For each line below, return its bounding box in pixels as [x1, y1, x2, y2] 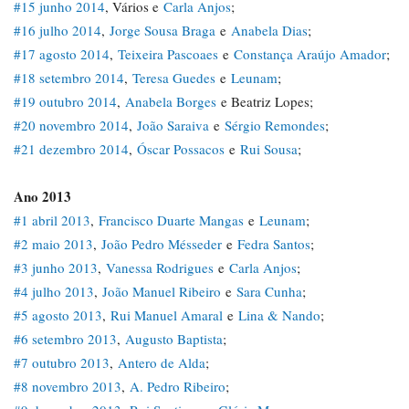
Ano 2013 [14, 186, 71, 206]
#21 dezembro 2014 [14, 140, 129, 158]
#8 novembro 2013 [14, 377, 121, 395]
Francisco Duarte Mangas [99, 211, 244, 229]
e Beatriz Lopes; [216, 92, 313, 110]
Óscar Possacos [137, 140, 225, 158]
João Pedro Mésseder [101, 235, 222, 253]
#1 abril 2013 [14, 211, 90, 229]
